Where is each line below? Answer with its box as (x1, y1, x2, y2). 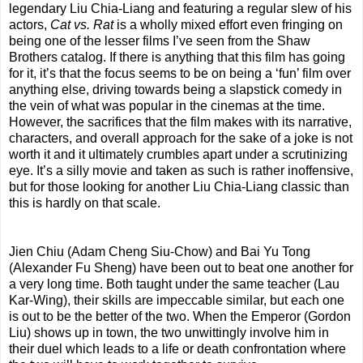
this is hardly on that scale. (9, 196, 160, 211)
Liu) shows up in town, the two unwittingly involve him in (9, 326, 329, 340)
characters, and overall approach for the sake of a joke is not (9, 131, 352, 146)
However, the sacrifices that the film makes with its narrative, (9, 115, 352, 130)
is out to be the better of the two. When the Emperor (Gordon (9, 310, 351, 324)
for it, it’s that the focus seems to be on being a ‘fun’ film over (9, 66, 351, 81)
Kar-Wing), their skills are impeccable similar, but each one (9, 293, 344, 308)
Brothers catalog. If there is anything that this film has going (9, 50, 345, 65)
